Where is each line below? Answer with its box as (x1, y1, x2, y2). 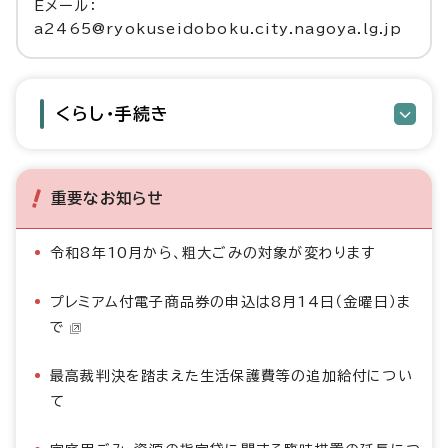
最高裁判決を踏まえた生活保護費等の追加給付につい (50, 369, 413, 383)
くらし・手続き (56, 105, 170, 122)
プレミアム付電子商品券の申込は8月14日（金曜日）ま (50, 295, 412, 309)
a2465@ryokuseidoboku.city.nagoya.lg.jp (34, 22, 403, 36)
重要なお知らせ (51, 190, 164, 206)
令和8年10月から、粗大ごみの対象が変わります (50, 246, 376, 260)
